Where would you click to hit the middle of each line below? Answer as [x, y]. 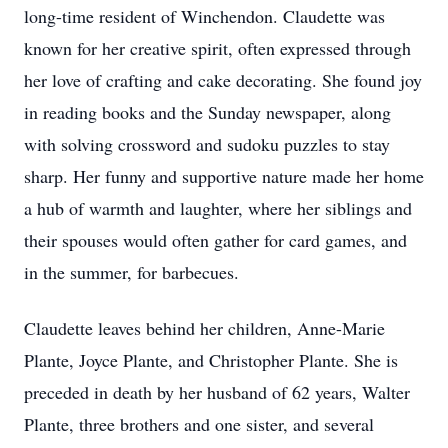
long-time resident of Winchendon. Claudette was [204, 16]
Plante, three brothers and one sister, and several [199, 424]
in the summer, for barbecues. [131, 272]
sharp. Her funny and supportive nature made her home [224, 176]
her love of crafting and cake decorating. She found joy [223, 80]
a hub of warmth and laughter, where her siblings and [218, 208]
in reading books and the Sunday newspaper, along [207, 112]
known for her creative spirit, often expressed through [217, 48]
